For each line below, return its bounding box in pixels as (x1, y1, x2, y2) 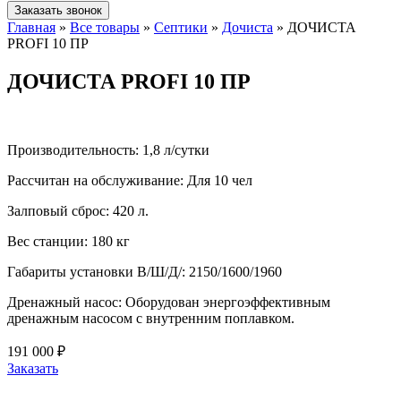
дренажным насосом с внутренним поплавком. (7, 310, 294, 326)
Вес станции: (7, 233, 88, 249)
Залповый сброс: (7, 202, 109, 218)
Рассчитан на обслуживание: (7, 172, 183, 188)
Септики (154, 20, 208, 35)
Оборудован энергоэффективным (125, 294, 330, 310)
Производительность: (7, 141, 139, 158)
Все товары (70, 20, 140, 35)
